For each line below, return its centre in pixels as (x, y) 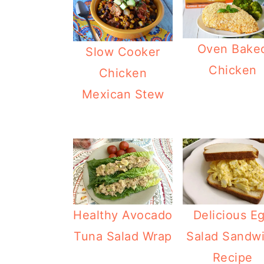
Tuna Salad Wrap (123, 236)
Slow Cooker (123, 52)
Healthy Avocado (123, 215)
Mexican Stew (123, 94)
